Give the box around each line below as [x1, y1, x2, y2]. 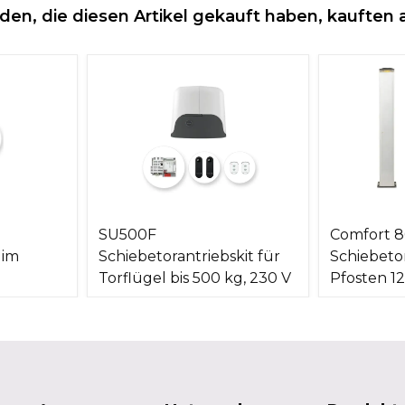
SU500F [99, 226, 156, 243]
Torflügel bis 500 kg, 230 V [99, 269, 291, 287]
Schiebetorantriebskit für [99, 248, 280, 265]
